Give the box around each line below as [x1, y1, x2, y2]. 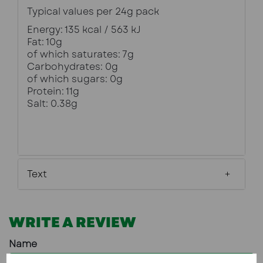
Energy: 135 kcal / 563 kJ [27, 23, 141, 37]
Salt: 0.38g [27, 97, 77, 111]
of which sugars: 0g [27, 72, 123, 86]
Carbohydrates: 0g [27, 60, 118, 74]
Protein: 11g [27, 85, 79, 99]
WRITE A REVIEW [9, 212, 136, 233]
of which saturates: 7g [27, 48, 134, 62]
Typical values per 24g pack [27, 5, 159, 19]
